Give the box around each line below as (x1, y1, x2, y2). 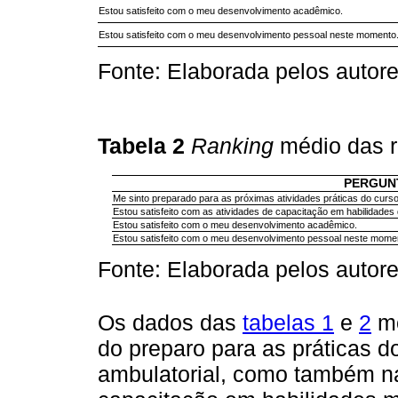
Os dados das (98, 310, 243, 336)
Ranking (191, 132, 274, 158)
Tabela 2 (98, 132, 191, 158)
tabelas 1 (243, 310, 334, 336)
